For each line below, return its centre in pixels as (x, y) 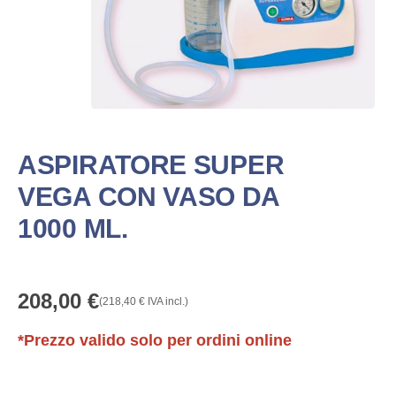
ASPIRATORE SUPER (151, 165)
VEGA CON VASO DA (149, 197)
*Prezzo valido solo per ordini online (155, 341)
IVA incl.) (167, 302)
